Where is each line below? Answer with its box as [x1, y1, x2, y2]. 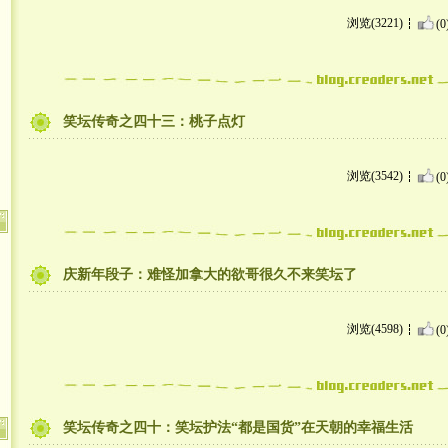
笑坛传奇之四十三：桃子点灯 [62, 114, 245, 129]
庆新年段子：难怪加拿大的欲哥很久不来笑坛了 [62, 267, 357, 282]
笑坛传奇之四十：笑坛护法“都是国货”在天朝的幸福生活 [62, 420, 413, 435]
